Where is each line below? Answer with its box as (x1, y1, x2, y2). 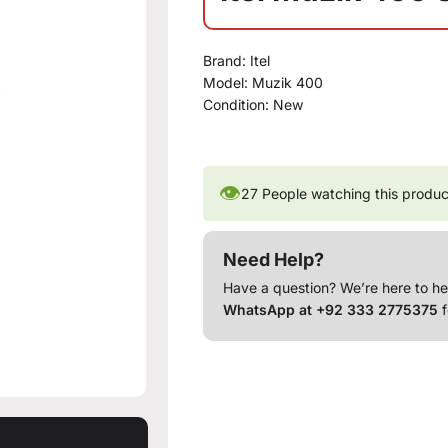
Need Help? (223, 249, 325, 270)
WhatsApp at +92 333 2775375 (223, 301, 439, 318)
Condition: (203, 96, 274, 113)
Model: (203, 74, 253, 91)
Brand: (203, 52, 251, 69)
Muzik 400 (252, 74, 324, 91)
